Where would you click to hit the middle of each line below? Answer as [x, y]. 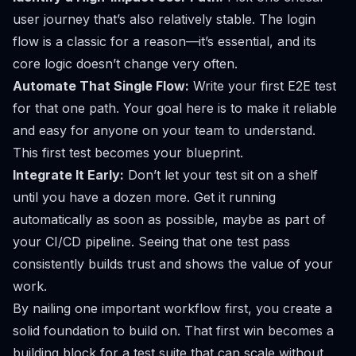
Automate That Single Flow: [101, 86]
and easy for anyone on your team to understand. [164, 130]
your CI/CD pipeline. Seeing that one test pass [151, 242]
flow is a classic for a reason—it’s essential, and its [164, 41]
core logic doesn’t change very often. [125, 64]
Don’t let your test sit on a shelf [221, 175]
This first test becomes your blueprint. [128, 153]
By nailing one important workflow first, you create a [172, 308]
